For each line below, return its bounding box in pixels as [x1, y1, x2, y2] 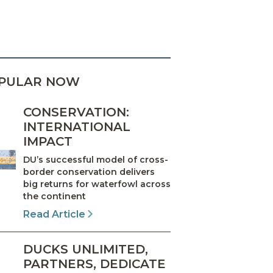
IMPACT [23, 134, 73, 149]
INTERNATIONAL [23, 119, 130, 134]
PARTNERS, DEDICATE [23, 257, 166, 271]
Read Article [23, 208, 88, 220]
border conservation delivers [23, 166, 155, 177]
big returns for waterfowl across [23, 179, 171, 190]
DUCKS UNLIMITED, [23, 242, 148, 257]
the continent [23, 191, 86, 202]
